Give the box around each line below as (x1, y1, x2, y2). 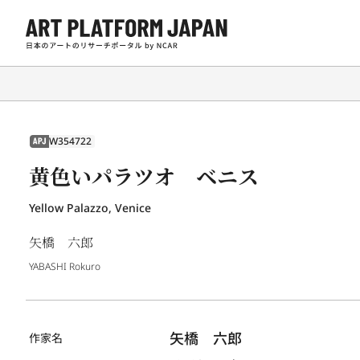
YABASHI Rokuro (29, 259, 100, 273)
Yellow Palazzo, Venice (29, 199, 151, 215)
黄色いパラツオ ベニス (29, 162, 259, 191)
